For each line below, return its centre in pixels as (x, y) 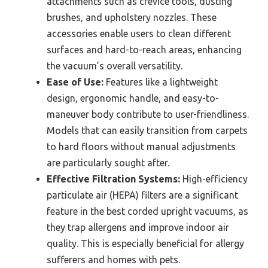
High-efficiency (214, 179)
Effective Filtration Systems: (113, 179)
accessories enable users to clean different (139, 34)
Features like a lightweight (161, 82)
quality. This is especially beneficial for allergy (145, 244)
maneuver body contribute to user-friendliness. (148, 115)
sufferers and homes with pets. (113, 260)
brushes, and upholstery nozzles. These (132, 18)
